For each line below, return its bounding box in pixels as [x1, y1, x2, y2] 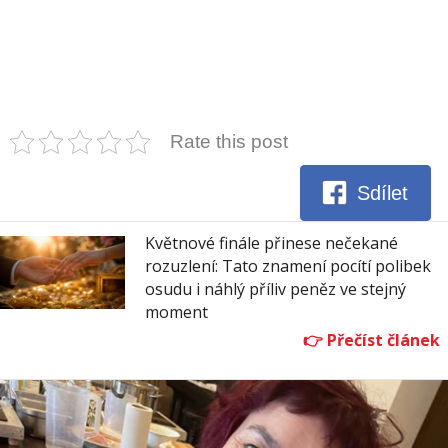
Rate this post [170, 130, 288, 152]
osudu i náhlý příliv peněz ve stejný [145, 277, 406, 300]
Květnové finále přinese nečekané [145, 231, 398, 254]
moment [145, 300, 208, 323]
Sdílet [357, 182, 409, 205]
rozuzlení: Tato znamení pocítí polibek [145, 254, 431, 277]
